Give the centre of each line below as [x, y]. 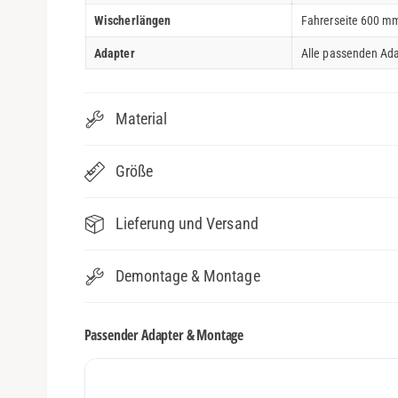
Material [142, 118]
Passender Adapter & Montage [164, 334]
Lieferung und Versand [187, 223]
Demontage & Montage [188, 275]
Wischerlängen [132, 20]
